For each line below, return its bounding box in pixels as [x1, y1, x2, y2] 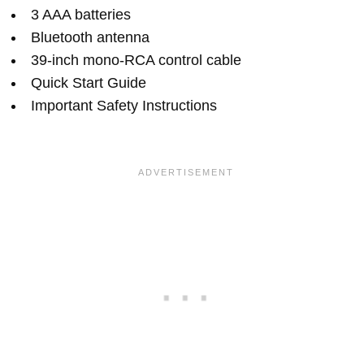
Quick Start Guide [31, 74, 146, 91]
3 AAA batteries [31, 6, 131, 23]
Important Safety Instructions [31, 97, 217, 114]
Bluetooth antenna [31, 28, 149, 45]
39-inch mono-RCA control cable [31, 51, 241, 68]
